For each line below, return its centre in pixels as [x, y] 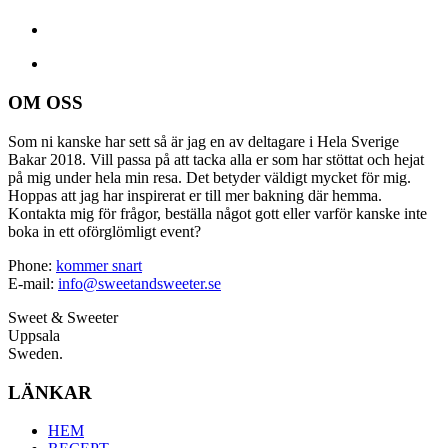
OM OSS [45, 103]
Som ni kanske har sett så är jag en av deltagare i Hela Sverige [203, 141]
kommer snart [99, 265]
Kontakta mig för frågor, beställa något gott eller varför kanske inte [217, 213]
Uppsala [34, 335]
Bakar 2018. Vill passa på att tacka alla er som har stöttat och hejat [216, 159]
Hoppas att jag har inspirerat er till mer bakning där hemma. [195, 195]
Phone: [32, 265]
